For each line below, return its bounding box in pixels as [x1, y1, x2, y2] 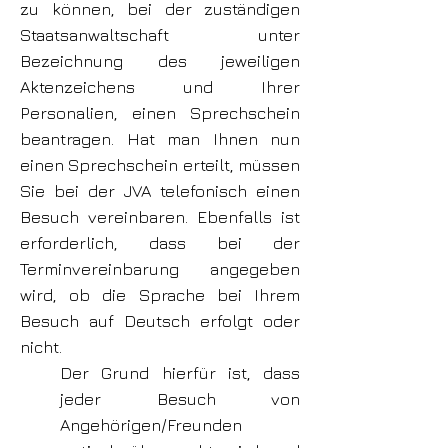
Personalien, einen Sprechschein [20, 103, 300, 123]
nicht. [20, 337, 62, 357]
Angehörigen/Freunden [60, 415, 242, 435]
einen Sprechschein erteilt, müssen [20, 155, 300, 175]
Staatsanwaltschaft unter [20, 25, 300, 45]
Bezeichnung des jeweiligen [20, 51, 300, 71]
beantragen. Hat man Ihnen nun [20, 129, 300, 149]
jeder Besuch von [60, 389, 300, 409]
